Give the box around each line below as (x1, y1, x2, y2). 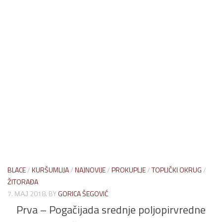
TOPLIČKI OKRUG (152, 164, 202, 175)
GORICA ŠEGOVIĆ (58, 188, 109, 199)
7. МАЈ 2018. (7, 188, 47, 199)
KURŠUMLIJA (32, 164, 69, 175)
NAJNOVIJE (75, 164, 106, 175)
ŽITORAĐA (7, 176, 38, 187)
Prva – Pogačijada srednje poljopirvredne (16, 201, 206, 218)
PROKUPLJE (111, 164, 146, 175)
